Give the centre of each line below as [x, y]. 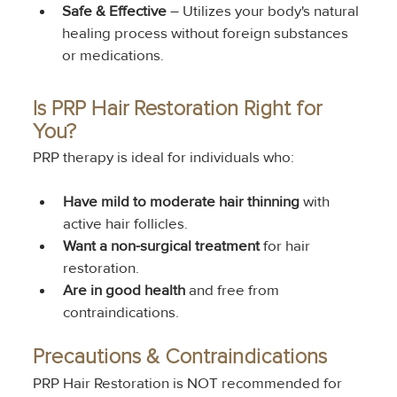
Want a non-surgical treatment [161, 245]
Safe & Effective [115, 12]
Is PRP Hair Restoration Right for [179, 109]
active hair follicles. [125, 223]
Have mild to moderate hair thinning [181, 201]
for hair [286, 245]
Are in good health [124, 290]
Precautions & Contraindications [179, 357]
